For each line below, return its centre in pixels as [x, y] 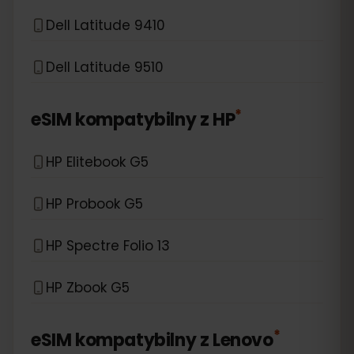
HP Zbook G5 [88, 287]
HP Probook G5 [94, 203]
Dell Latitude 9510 [105, 67]
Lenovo [243, 340]
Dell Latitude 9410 [105, 25]
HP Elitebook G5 [97, 162]
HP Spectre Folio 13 [108, 245]
